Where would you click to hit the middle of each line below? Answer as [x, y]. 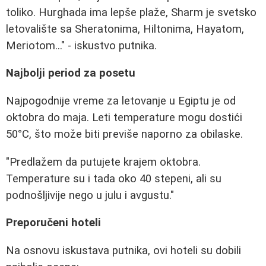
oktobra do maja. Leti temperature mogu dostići [124, 118]
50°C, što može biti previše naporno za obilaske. [124, 134]
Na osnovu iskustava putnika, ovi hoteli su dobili [123, 251]
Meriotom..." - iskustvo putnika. [81, 45]
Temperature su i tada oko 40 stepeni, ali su [114, 178]
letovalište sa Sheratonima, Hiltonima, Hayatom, [125, 29]
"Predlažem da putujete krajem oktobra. [103, 162]
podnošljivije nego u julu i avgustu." [90, 195]
